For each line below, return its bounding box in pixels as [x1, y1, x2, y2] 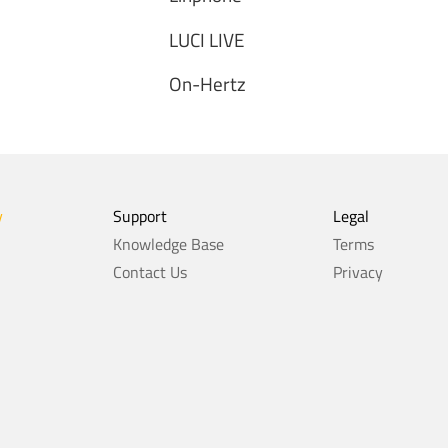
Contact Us [112, 260, 187, 285]
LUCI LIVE [168, 24, 245, 55]
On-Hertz [168, 69, 246, 99]
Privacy [332, 260, 383, 285]
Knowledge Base [112, 232, 224, 257]
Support [112, 204, 167, 229]
